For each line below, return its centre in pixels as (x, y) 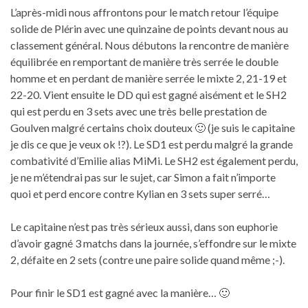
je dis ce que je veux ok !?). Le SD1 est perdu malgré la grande (152, 144)
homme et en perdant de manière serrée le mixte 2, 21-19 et (148, 78)
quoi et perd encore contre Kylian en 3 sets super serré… (140, 193)
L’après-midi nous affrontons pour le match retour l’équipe (144, 12)
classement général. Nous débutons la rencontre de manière (150, 45)
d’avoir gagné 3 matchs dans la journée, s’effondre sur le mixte (153, 243)
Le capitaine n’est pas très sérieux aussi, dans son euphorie (144, 226)
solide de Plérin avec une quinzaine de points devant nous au (149, 28)
